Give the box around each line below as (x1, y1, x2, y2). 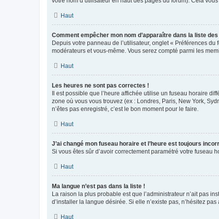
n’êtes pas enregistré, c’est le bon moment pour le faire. (52, 105, 198, 112)
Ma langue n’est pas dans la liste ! (52, 182, 145, 190)
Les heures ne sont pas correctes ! (52, 82, 149, 89)
